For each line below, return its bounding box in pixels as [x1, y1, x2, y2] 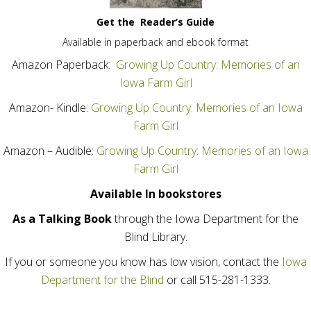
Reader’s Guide [137, 15, 215, 29]
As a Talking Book [12, 211, 112, 227]
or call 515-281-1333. [163, 272, 271, 288]
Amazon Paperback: [11, 57, 116, 73]
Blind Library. [124, 229, 187, 245]
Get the [96, 15, 137, 29]
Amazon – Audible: [3, 143, 96, 159]
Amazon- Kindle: [8, 100, 91, 116]
